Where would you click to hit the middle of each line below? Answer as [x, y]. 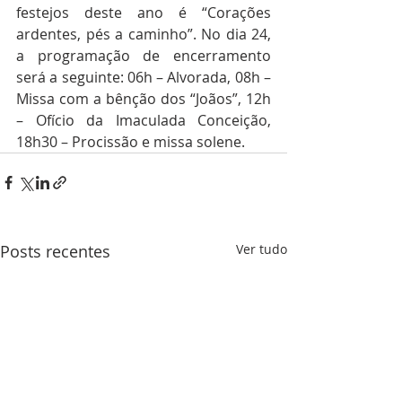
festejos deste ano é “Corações [144, 12]
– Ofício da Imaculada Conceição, [144, 120]
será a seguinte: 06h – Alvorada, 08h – [144, 77]
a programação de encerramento [144, 55]
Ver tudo [262, 249]
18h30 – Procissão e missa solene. [132, 141]
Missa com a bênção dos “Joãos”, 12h [144, 98]
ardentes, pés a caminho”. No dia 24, [144, 34]
